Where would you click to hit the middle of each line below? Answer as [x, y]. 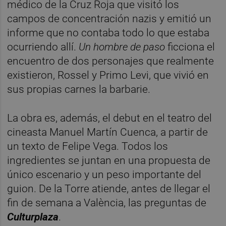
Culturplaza [33, 217]
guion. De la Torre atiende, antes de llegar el [109, 188]
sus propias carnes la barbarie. [79, 89]
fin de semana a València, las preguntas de [107, 203]
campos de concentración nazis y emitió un [109, 18]
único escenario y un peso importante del [104, 174]
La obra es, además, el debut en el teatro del [110, 118]
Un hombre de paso [123, 47]
